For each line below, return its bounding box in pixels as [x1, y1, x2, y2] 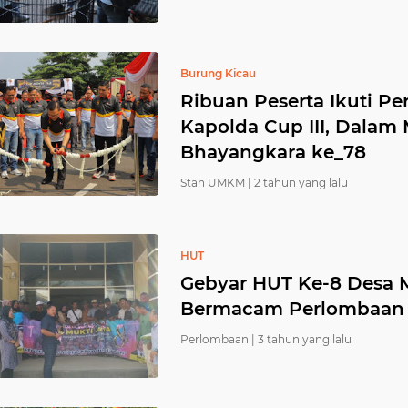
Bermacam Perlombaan [180, 298, 404, 320]
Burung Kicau [180, 66, 256, 80]
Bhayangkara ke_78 [180, 141, 366, 163]
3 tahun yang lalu [258, 332, 352, 346]
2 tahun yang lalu [254, 176, 348, 189]
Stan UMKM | [180, 176, 251, 189]
